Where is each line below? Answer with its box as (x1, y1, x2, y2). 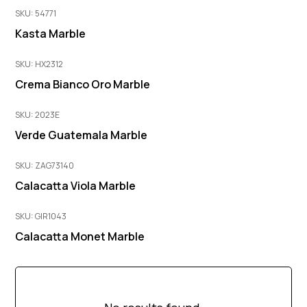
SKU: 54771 (15, 8, 57, 20)
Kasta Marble (15, 26, 86, 42)
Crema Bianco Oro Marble (15, 77, 151, 93)
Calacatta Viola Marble (15, 178, 136, 194)
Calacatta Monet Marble (15, 229, 145, 245)
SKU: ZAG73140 (15, 160, 75, 172)
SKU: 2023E (15, 109, 60, 121)
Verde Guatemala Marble (15, 127, 148, 143)
